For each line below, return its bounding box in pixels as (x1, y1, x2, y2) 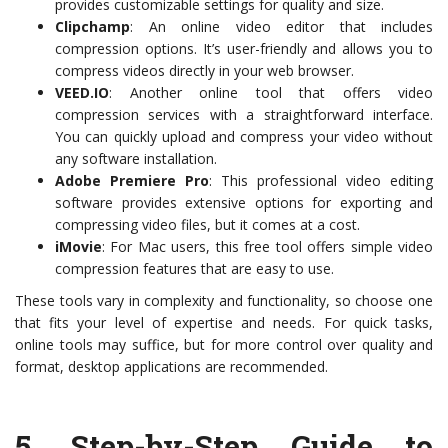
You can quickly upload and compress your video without (55, 127, 433, 146)
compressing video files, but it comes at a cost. (55, 215, 360, 234)
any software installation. (55, 149, 217, 168)
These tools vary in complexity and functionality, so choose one (15, 291, 433, 310)
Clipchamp (55, 17, 130, 36)
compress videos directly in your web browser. (55, 61, 354, 80)
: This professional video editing (209, 171, 433, 190)
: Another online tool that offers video (109, 83, 433, 102)
